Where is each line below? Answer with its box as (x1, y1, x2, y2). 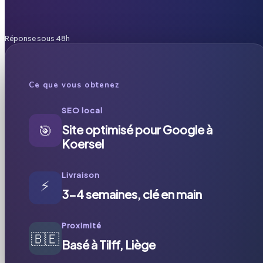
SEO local (62, 105, 103, 115)
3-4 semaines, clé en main (62, 186, 202, 201)
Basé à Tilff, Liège (62, 237, 156, 252)
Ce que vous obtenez (29, 79, 119, 90)
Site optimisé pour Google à (62, 122, 213, 137)
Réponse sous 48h (5, 33, 70, 43)
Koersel (62, 136, 104, 151)
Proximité (62, 220, 102, 230)
